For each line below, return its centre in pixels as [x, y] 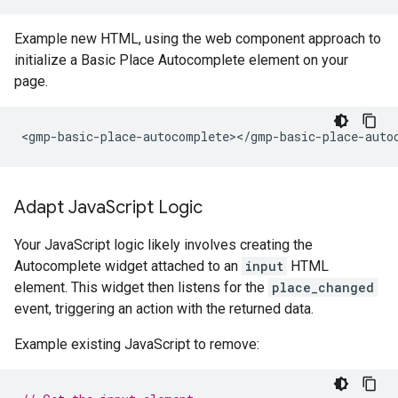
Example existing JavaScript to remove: [137, 344]
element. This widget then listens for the [141, 287]
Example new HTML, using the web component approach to [198, 39]
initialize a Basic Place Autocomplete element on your [181, 60]
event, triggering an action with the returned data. [164, 309]
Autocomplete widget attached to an [128, 266]
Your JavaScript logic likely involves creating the [163, 245]
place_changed [323, 287]
